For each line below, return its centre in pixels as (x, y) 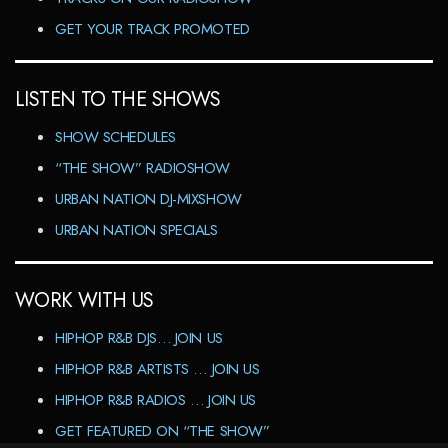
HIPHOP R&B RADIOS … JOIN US (155, 400)
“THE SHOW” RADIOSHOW (142, 168)
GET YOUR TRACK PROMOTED (152, 29)
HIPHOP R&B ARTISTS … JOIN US (157, 369)
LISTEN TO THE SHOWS (118, 100)
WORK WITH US (84, 301)
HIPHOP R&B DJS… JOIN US (139, 338)
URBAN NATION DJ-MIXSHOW (148, 199)
